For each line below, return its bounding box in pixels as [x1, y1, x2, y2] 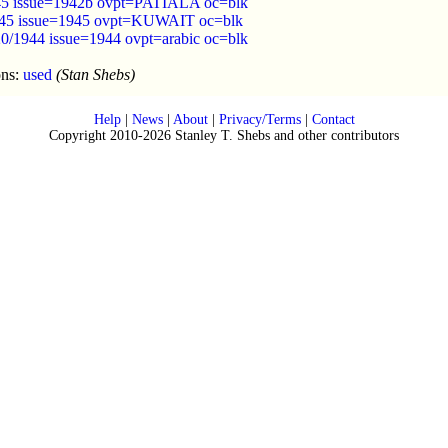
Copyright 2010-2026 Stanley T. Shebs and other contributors [49, 128, 399, 143]
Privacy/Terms [218, 112, 301, 127]
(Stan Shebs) [52, 66, 135, 83]
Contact [311, 112, 355, 127]
